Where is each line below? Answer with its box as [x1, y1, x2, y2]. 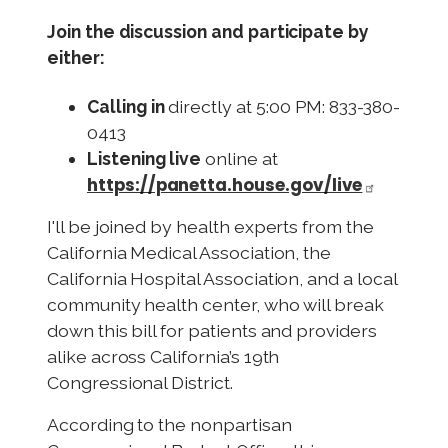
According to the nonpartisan [47, 414, 292, 436]
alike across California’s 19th [47, 346, 280, 368]
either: [47, 46, 105, 68]
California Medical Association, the [47, 242, 332, 264]
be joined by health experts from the [63, 216, 374, 238]
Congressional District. [47, 372, 233, 394]
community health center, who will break [47, 294, 384, 316]
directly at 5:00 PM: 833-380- [168, 96, 400, 118]
